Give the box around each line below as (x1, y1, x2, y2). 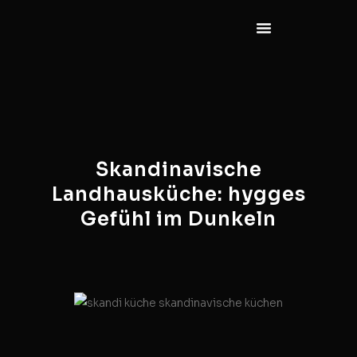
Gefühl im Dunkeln (80, 207, 277, 231)
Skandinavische (95, 158, 262, 182)
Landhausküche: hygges (51, 182, 306, 206)
